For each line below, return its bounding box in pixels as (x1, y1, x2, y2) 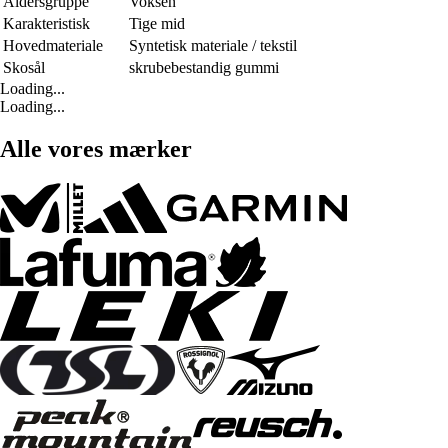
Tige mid (129, 14, 185, 32)
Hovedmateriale (3, 36, 103, 54)
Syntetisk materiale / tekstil (129, 36, 297, 54)
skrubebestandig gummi (129, 58, 279, 76)
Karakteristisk (3, 14, 90, 32)
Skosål (3, 58, 45, 76)
